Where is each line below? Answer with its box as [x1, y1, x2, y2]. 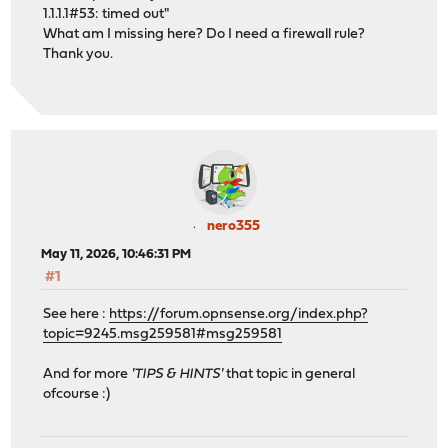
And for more [43, 366, 132, 382]
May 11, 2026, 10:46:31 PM [41, 248, 192, 262]
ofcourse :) [43, 386, 111, 402]
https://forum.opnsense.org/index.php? [109, 306, 369, 322]
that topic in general [223, 366, 356, 382]
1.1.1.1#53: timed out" [43, 7, 170, 23]
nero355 [206, 219, 260, 235]
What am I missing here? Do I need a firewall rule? [43, 27, 366, 43]
